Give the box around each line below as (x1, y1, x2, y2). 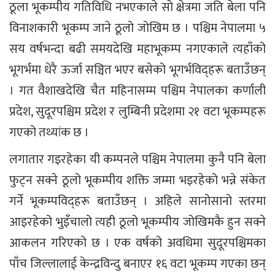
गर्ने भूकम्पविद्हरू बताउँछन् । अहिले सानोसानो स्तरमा (9, 190, 266, 212)
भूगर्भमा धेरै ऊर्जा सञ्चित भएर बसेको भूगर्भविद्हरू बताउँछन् (9, 59, 266, 80)
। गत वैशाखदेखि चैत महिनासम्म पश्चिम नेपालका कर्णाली (9, 80, 266, 101)
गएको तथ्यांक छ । (9, 122, 89, 143)
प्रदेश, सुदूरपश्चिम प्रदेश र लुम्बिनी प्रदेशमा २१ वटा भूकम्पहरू (9, 101, 266, 122)
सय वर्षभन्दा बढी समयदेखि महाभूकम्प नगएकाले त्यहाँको (9, 38, 266, 60)
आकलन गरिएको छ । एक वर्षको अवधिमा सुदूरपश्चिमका (9, 232, 266, 254)
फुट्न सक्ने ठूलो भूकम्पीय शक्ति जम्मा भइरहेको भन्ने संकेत (9, 169, 266, 191)
